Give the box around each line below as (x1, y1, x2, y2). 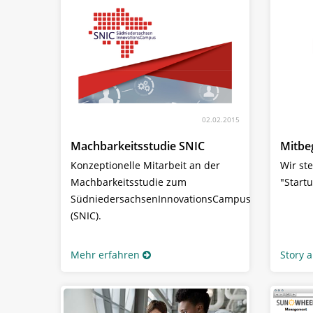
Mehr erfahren (71, 247, 140, 261)
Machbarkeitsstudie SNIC (71, 138, 205, 154)
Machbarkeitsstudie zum (71, 175, 187, 189)
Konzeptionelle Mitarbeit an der (71, 158, 220, 172)
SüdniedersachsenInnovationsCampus (71, 191, 251, 205)
